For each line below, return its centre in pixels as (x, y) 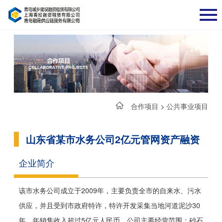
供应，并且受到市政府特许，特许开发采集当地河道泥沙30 (109, 205)
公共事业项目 (188, 106)
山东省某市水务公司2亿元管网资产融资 (112, 139)
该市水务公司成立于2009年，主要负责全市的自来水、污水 (110, 190)
